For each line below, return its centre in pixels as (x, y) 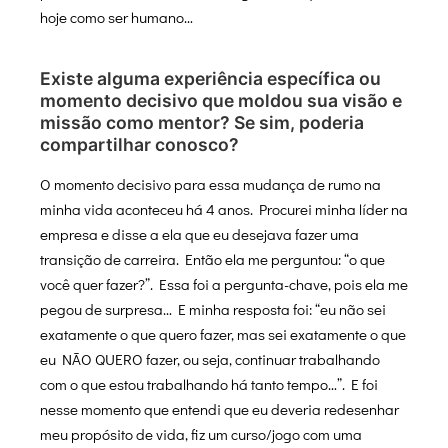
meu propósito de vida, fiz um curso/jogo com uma (201, 434)
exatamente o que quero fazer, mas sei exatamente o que (223, 334)
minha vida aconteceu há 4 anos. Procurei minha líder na (224, 209)
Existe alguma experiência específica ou (210, 79)
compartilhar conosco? (139, 145)
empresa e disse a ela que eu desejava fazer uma (199, 234)
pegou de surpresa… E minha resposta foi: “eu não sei (213, 309)
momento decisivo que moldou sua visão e (221, 101)
